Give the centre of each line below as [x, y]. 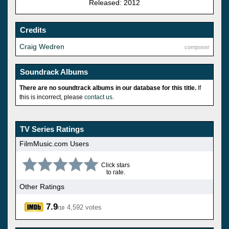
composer [197, 47]
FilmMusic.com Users [54, 144]
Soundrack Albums [54, 72]
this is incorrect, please [52, 97]
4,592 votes [84, 207]
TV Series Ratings [52, 129]
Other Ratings [42, 187]
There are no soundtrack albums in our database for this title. [108, 88]
